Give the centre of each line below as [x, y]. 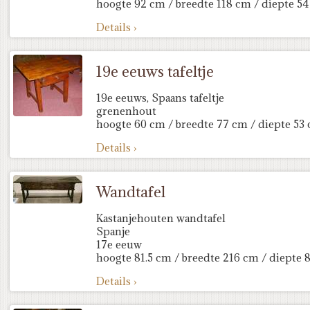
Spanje [113, 231]
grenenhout [126, 111]
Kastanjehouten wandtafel [161, 218]
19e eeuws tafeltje [155, 71]
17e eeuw [119, 245]
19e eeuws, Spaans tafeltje [160, 98]
